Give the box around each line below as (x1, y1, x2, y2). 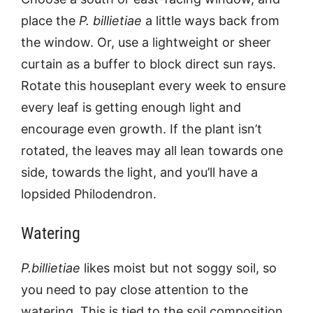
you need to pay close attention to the (21, 282, 248, 297)
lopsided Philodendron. (21, 186, 156, 201)
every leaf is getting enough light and (21, 99, 241, 115)
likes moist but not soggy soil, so (80, 260, 277, 275)
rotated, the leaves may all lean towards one (21, 143, 283, 158)
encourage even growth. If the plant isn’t (21, 121, 262, 136)
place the (21, 13, 79, 28)
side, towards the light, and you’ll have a (21, 164, 258, 180)
